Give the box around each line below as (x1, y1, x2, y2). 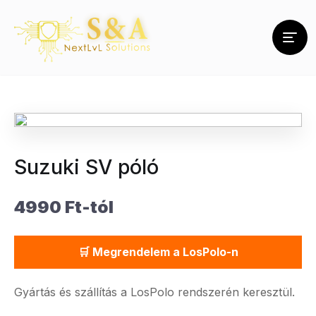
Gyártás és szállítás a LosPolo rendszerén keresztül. (14, 285, 295, 299)
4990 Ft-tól (14, 197, 114, 217)
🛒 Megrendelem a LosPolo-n (78, 245, 238, 259)
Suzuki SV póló (14, 154, 159, 179)
